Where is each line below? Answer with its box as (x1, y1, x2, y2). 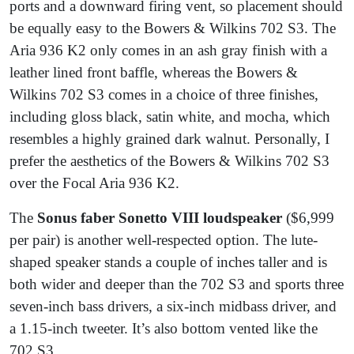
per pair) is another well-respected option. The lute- (9, 232, 318, 249)
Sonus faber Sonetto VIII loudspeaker (37, 209, 282, 227)
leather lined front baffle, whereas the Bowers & (9, 64, 298, 81)
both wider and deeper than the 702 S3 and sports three (9, 276, 344, 293)
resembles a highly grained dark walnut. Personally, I (9, 130, 330, 148)
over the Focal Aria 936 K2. (9, 175, 179, 192)
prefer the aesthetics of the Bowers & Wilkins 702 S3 (9, 153, 330, 170)
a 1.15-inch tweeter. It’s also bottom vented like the (9, 320, 318, 337)
